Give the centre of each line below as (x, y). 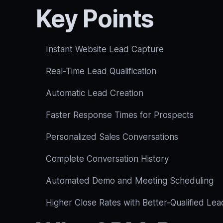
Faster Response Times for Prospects (120, 115)
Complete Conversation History (107, 159)
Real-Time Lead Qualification (101, 71)
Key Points (95, 19)
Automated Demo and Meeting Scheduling (130, 181)
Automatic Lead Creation (95, 93)
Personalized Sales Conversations (112, 137)
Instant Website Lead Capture (105, 49)
